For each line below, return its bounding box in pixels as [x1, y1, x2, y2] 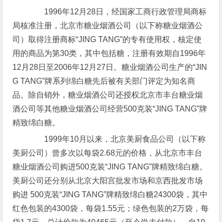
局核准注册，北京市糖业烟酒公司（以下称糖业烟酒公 [12, 21, 203, 30]
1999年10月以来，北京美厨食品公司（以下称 [28, 135, 206, 143]
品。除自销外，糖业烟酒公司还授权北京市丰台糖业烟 [12, 91, 203, 99]
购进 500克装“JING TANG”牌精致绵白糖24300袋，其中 [12, 190, 208, 199]
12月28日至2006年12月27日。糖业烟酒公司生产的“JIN [12, 63, 208, 71]
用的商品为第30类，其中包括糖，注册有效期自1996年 [12, 49, 206, 57]
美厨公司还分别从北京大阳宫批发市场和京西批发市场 [12, 176, 203, 185]
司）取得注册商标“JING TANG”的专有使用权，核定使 [12, 35, 202, 44]
